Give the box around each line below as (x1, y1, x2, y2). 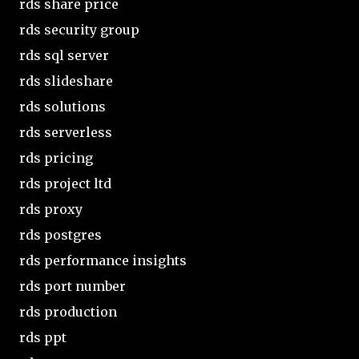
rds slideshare (19, 72, 113, 89)
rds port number (19, 277, 126, 294)
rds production (19, 303, 117, 320)
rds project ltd (19, 175, 111, 192)
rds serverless (19, 123, 112, 140)
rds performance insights (19, 252, 187, 268)
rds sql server (19, 46, 109, 63)
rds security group (19, 21, 139, 38)
